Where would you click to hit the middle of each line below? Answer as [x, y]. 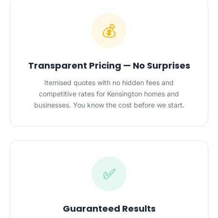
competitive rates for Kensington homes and [109, 94]
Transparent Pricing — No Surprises [109, 65]
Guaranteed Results [109, 209]
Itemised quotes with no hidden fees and [109, 82]
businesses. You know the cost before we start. [109, 105]
